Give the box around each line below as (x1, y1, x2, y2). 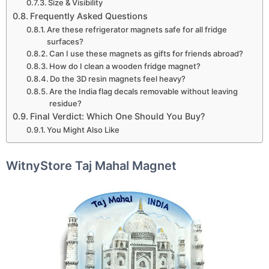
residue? (49, 98, 82, 108)
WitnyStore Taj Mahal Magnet (6, 158, 177, 173)
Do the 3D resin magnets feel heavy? (50, 73, 186, 83)
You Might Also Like (47, 124, 120, 134)
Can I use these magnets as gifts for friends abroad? (49, 48, 244, 58)
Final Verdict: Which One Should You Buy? (29, 110, 205, 121)
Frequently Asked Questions (29, 10, 148, 21)
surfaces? (47, 36, 84, 46)
